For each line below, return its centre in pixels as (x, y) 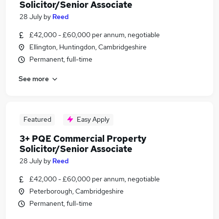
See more (34, 78)
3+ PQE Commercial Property (83, 139)
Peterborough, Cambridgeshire (77, 191)
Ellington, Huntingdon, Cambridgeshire (88, 47)
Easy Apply (93, 119)
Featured (37, 119)
